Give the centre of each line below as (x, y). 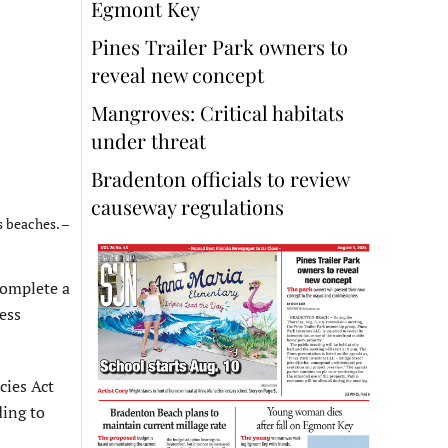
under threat (148, 141)
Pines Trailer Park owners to (219, 47)
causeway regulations (187, 207)
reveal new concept (180, 75)
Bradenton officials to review (220, 179)
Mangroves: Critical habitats (217, 113)
